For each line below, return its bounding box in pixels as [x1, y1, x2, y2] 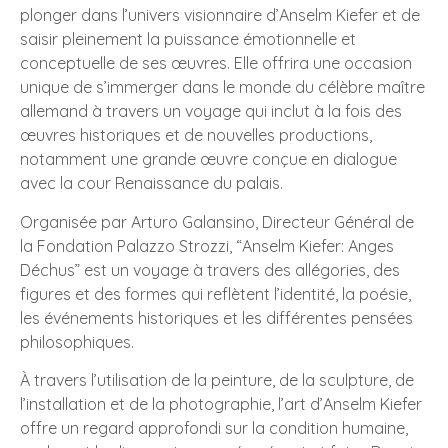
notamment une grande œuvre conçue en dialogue [20, 149, 397, 170]
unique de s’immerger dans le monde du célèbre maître [20, 77, 425, 98]
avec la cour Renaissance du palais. [20, 173, 283, 194]
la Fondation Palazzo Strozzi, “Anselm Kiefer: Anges [20, 235, 394, 256]
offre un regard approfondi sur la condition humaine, [20, 417, 408, 438]
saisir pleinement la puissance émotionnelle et [20, 29, 356, 50]
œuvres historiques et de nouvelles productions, [20, 125, 372, 146]
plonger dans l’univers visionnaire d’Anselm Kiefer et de [20, 5, 420, 26]
